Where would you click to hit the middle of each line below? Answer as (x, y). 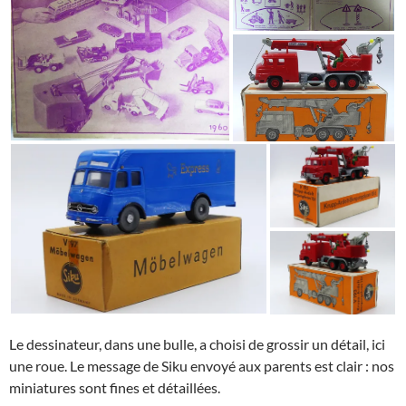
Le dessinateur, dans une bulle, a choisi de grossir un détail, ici (197, 343)
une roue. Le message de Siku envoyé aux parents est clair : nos (202, 365)
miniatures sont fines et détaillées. (115, 387)
